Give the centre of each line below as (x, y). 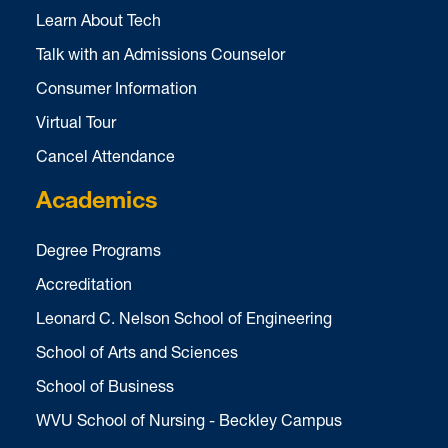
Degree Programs (98, 250)
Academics (97, 203)
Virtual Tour (76, 122)
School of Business (105, 386)
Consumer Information (116, 88)
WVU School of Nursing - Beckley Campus (189, 420)
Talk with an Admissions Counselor (160, 54)
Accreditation (84, 284)
